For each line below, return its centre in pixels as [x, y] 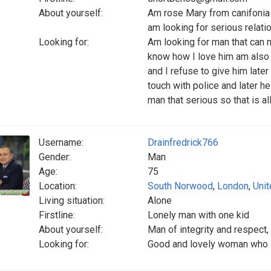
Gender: [55, 157]
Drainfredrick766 [183, 142]
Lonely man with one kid [198, 215]
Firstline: [57, 215]
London [233, 186]
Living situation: [72, 201]
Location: [58, 186]
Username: [61, 142]
